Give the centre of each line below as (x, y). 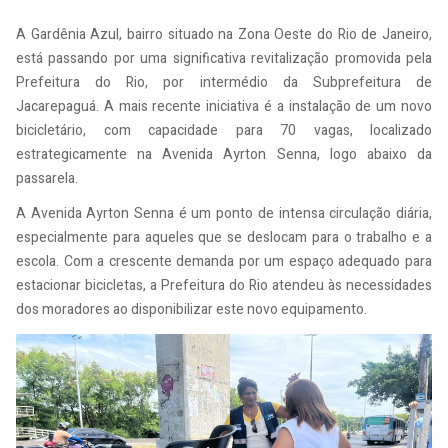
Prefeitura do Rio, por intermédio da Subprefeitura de (224, 82)
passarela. (47, 178)
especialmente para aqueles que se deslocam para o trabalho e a (224, 238)
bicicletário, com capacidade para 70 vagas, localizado (224, 130)
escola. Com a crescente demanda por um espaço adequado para (224, 262)
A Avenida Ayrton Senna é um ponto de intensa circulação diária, (224, 214)
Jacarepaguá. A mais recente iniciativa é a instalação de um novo (224, 106)
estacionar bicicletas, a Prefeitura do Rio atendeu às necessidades (224, 286)
